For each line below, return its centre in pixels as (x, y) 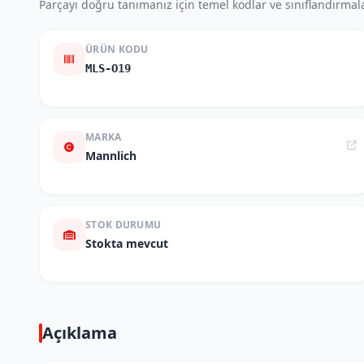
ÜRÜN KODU (117, 49)
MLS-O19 (108, 68)
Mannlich (111, 156)
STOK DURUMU (123, 225)
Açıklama (80, 333)
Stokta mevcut (127, 243)
